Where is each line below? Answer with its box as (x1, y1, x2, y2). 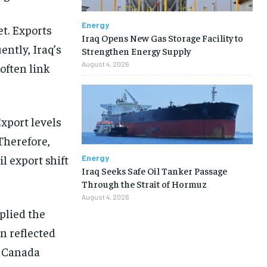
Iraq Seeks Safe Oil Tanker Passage (81, 164, 227, 176)
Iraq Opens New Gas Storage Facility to (81, 31, 243, 44)
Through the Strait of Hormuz (81, 177, 207, 190)
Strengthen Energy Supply (81, 44, 191, 57)
